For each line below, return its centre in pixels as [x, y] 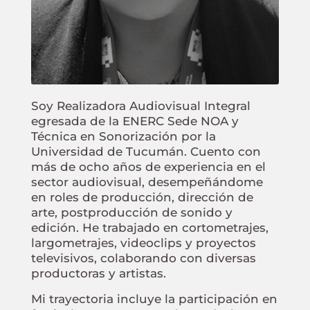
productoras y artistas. [98, 274]
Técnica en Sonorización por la [123, 137]
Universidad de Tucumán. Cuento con [146, 152]
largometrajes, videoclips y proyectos [143, 243]
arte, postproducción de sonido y [131, 213]
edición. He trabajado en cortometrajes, [149, 228]
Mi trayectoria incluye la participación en [154, 299]
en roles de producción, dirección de [142, 198]
